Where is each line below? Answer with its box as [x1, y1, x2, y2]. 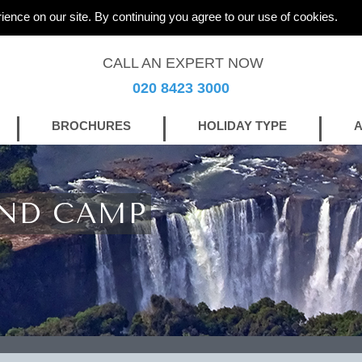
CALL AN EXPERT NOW [102, 55, 263, 72]
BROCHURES [51, 118, 131, 133]
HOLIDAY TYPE [197, 118, 287, 133]
